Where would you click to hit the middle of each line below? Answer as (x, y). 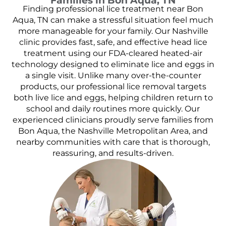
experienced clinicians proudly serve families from (113, 120)
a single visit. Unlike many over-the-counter (113, 76)
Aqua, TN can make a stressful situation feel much (113, 20)
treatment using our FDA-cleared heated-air (113, 53)
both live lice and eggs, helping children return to (113, 98)
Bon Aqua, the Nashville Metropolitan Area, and (113, 131)
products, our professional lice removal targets (113, 87)
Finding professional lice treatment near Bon (113, 9)
